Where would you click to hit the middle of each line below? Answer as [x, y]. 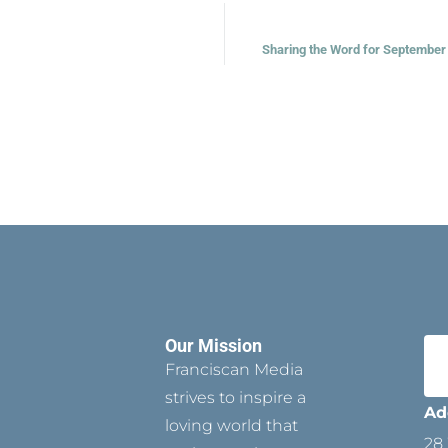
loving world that [231, 426]
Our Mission [213, 346]
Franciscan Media [233, 370]
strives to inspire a [235, 398]
